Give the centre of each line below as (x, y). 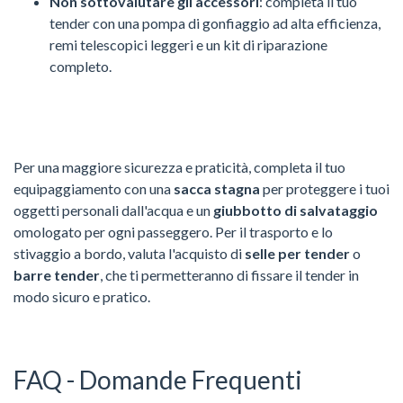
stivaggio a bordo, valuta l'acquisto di (129, 253)
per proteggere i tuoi (325, 188)
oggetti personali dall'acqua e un (113, 210)
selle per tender (297, 253)
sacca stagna (217, 188)
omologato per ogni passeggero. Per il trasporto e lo (173, 231)
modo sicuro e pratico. (82, 296)
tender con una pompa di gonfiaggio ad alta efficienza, (215, 22)
